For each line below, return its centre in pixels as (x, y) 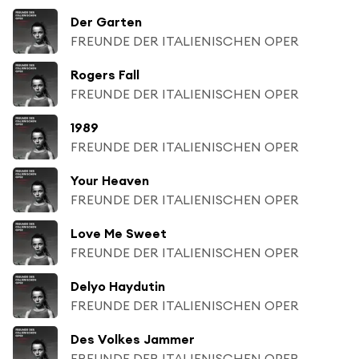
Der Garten (106, 21)
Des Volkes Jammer (133, 339)
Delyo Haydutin (118, 286)
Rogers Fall (105, 74)
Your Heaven (110, 180)
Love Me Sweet (119, 233)
